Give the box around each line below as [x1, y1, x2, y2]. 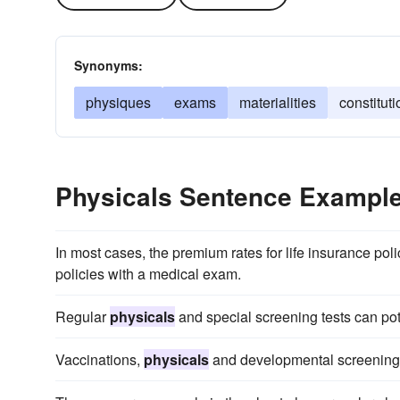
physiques [86, 92, 151, 112]
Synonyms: [74, 56, 143, 74]
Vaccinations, [55, 349, 144, 370]
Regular [55, 306, 110, 327]
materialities [239, 92, 316, 112]
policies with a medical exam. [55, 263, 241, 284]
